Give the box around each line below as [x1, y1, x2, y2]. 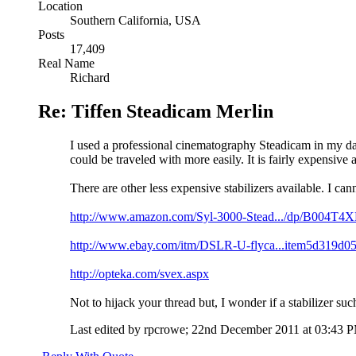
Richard [70, 70, 110, 84]
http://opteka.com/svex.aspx [70, 266, 209, 281]
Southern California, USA [70, 13, 201, 27]
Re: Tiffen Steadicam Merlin [38, 100, 273, 122]
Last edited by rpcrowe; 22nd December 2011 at [70, 322, 315, 336]
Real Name [38, 56, 95, 70]
